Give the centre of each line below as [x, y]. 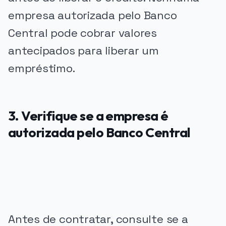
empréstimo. [42, 69]
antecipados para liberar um [83, 51]
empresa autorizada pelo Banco [93, 16]
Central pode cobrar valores [82, 33]
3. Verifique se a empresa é [88, 116]
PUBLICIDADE [31, 157]
